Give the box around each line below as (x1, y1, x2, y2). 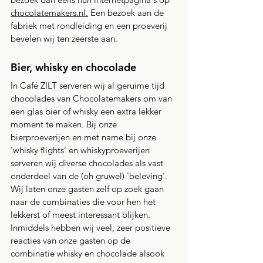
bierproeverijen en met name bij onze (11, 131, 159, 143)
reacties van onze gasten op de (11, 235, 133, 247)
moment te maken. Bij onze (11, 119, 119, 130)
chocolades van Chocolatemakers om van (11, 93, 174, 104)
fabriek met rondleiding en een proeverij (11, 20, 170, 32)
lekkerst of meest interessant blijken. (11, 209, 153, 221)
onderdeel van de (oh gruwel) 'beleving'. (11, 170, 170, 182)
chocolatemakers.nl (11, 7, 86, 19)
